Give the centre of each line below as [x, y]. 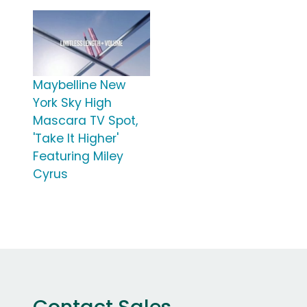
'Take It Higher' [76, 139]
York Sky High [72, 103]
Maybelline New [79, 85]
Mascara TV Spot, [85, 121]
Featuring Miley [78, 157]
